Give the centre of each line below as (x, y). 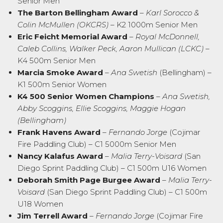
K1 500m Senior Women (62, 85)
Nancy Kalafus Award (60, 156)
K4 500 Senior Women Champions (86, 97)
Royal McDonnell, (167, 37)
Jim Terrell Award (53, 216)
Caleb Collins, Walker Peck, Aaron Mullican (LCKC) (111, 49)
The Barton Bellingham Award (78, 13)
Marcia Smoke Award (60, 73)
